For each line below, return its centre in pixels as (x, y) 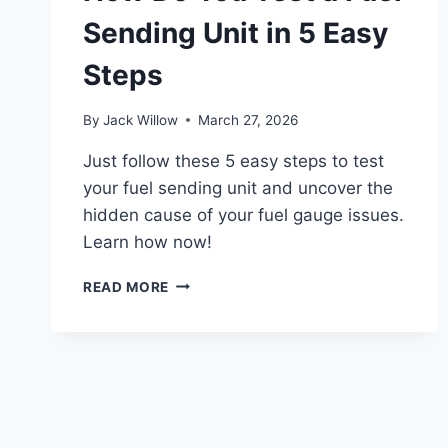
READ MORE (126, 286)
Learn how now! (147, 241)
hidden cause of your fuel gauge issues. (243, 214)
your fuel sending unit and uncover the (238, 187)
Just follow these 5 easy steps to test (233, 160)
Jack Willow (141, 119)
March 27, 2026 (248, 119)
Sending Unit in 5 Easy (235, 32)
